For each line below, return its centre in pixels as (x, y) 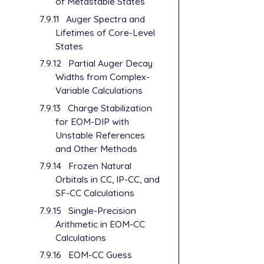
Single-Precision (102, 210)
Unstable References (100, 135)
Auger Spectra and (105, 19)
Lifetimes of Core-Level (105, 32)
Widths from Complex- (103, 77)
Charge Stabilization (110, 108)
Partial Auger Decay (110, 63)
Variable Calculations (99, 90)
